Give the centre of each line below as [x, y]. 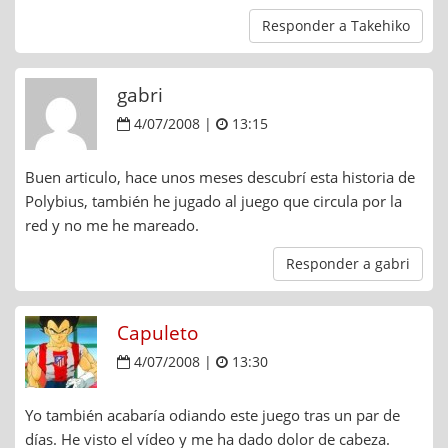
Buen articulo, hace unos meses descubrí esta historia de [220, 177]
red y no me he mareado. [112, 225]
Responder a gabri [348, 264]
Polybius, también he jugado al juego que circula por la [213, 201]
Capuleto [157, 333]
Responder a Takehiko [336, 26]
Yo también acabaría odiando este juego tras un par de [212, 415]
